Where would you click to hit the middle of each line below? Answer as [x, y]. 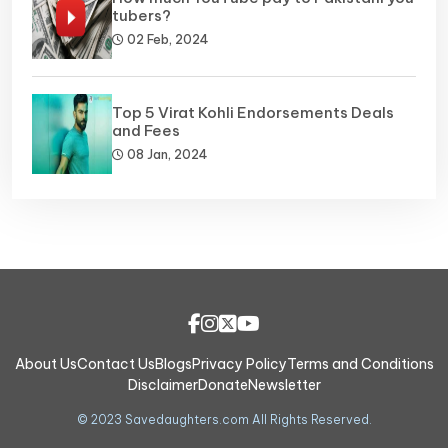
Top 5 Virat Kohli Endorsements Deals [253, 112]
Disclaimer [162, 384]
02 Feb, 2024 [166, 39]
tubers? [141, 15]
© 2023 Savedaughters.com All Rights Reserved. [224, 419]
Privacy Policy [239, 363]
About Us [45, 363]
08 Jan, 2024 [165, 154]
